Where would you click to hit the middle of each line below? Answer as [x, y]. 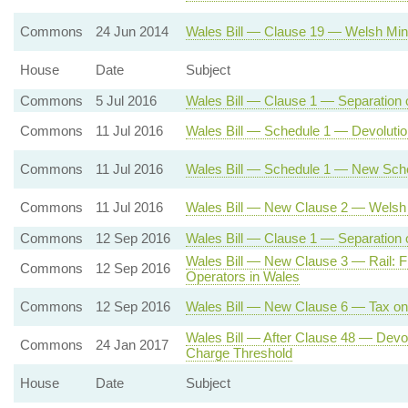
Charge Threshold [239, 353]
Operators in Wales [242, 276]
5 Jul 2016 [126, 101]
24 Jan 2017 [132, 345]
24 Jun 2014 [132, 31]
